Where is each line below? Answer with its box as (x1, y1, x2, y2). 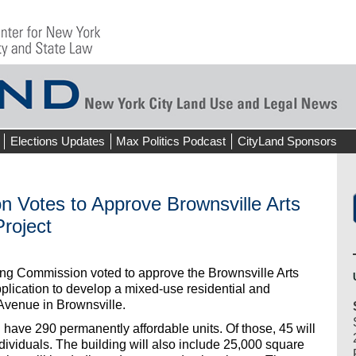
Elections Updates (10, 134, 105, 148)
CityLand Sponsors (237, 134, 337, 148)
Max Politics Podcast (116, 134, 226, 148)
